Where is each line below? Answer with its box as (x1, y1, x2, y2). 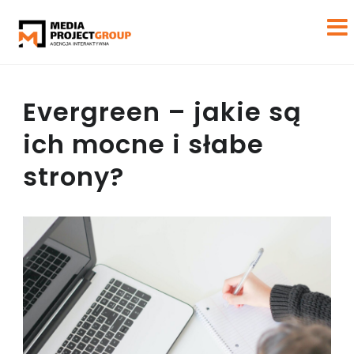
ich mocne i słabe (22, 126, 264, 162)
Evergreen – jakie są (22, 94, 302, 130)
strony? (22, 159, 124, 194)
